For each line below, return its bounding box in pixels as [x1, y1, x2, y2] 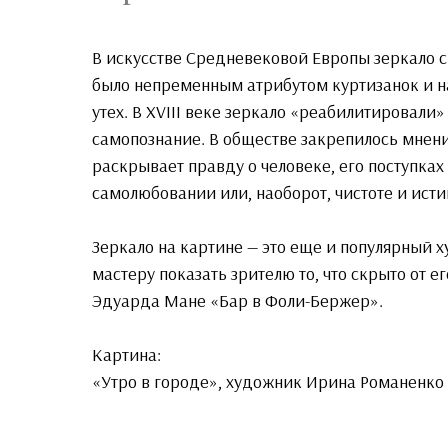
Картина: [92, 343, 161, 367]
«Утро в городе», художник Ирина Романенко [92, 370, 444, 394]
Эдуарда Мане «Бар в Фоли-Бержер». [92, 289, 383, 313]
